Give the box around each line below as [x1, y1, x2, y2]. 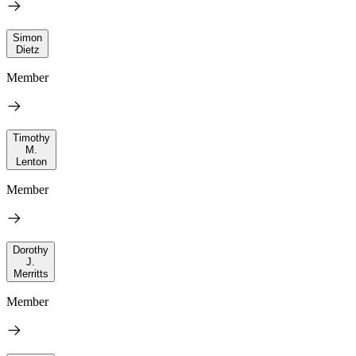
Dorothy [13, 243, 48, 256]
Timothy [13, 131, 50, 144]
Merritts [13, 267, 48, 280]
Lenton [16, 155, 47, 168]
